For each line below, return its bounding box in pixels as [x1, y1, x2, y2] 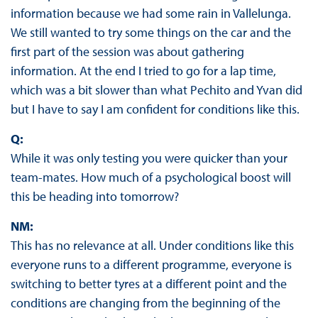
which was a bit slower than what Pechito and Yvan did [10, 82, 302, 99]
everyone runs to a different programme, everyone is [10, 256, 292, 273]
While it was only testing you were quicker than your [10, 150, 287, 167]
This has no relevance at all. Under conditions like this [10, 237, 294, 254]
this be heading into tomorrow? [10, 188, 179, 205]
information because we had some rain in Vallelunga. [10, 5, 291, 22]
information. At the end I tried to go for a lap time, [10, 62, 276, 79]
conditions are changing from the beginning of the [10, 295, 280, 312]
